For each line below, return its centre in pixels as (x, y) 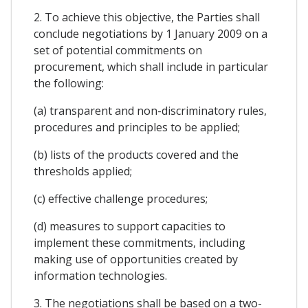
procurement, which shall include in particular (151, 67)
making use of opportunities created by (136, 260)
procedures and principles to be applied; (137, 128)
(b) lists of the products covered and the (136, 155)
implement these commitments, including (140, 243)
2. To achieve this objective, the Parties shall (147, 18)
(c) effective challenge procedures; (121, 199)
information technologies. (100, 276)
